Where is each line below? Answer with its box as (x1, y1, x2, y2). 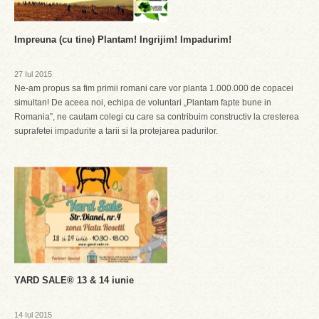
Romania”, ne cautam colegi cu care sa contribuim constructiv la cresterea (14, 112, 299, 122)
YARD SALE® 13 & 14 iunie (14, 275, 134, 286)
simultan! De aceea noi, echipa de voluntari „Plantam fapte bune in (14, 98, 271, 108)
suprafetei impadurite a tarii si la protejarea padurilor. (14, 126, 218, 136)
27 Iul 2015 (14, 70, 52, 78)
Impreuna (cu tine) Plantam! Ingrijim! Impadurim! (14, 34, 231, 45)
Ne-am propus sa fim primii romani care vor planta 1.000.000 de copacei (14, 83, 293, 93)
